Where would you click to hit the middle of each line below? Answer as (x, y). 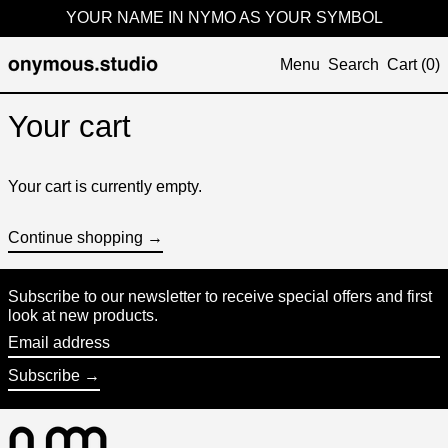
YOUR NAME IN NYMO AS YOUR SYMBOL (224, 17)
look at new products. (83, 315)
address (35, 360)
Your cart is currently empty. (105, 186)
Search (353, 64)
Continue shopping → (85, 237)
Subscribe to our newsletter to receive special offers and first (220, 296)
